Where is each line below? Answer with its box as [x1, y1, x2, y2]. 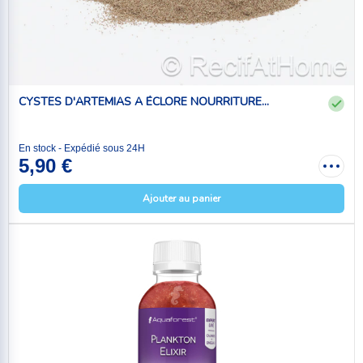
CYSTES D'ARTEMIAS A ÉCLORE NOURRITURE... [19, 94, 269, 110]
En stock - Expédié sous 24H [19, 143, 145, 155]
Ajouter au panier [143, 192, 220, 206]
